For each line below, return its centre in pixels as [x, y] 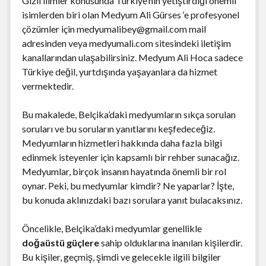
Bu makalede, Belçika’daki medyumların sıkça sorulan [129, 114]
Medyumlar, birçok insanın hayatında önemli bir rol [124, 171]
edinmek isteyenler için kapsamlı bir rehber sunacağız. [130, 157]
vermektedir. [47, 85]
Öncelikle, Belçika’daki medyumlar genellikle [112, 228]
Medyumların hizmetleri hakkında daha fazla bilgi [122, 142]
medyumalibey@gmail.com [132, 28]
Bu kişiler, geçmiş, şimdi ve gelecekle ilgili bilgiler [121, 256]
